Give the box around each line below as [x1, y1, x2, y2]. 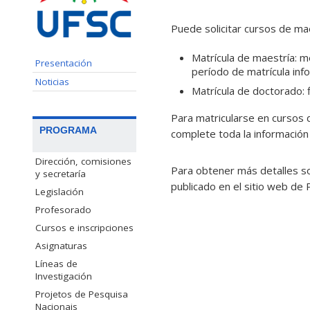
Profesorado [35, 203, 91, 216]
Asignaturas [35, 239, 87, 252]
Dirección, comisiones [35, 154, 131, 167]
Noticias [35, 75, 69, 88]
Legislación [35, 185, 84, 198]
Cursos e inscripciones [35, 221, 134, 234]
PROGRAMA [39, 124, 97, 136]
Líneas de [35, 257, 77, 270]
